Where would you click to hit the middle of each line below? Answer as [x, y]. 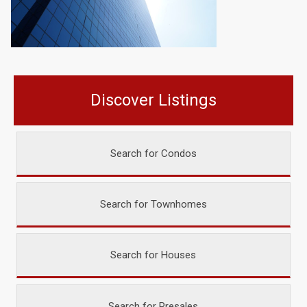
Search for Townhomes [153, 205]
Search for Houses [153, 255]
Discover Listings [153, 100]
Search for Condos [153, 154]
